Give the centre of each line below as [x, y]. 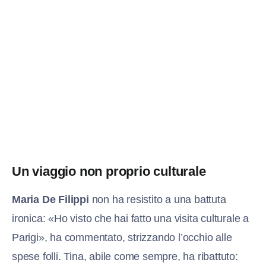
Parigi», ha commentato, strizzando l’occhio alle [122, 238]
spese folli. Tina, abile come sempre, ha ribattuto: [125, 257]
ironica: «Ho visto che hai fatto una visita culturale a [130, 219]
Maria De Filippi [50, 200]
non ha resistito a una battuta [157, 200]
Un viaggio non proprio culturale [109, 172]
